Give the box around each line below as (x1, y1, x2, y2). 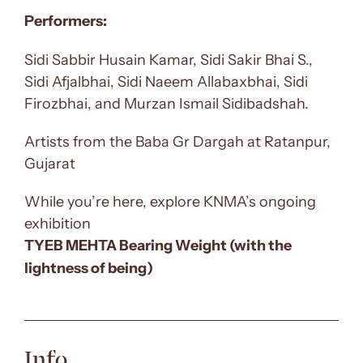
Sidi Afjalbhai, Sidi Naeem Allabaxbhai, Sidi (24, 72, 308, 91)
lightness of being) (24, 258, 153, 278)
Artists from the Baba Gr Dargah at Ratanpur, (24, 132, 331, 151)
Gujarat (24, 154, 75, 173)
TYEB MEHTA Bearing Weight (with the (24, 236, 292, 255)
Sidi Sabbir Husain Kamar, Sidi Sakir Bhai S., (24, 50, 313, 69)
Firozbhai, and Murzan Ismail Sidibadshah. (24, 94, 309, 113)
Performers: (24, 11, 107, 31)
